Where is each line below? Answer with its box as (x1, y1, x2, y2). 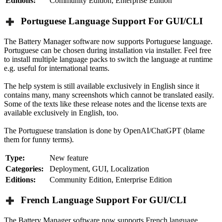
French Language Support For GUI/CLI (16, 195, 186, 206)
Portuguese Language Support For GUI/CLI (16, 15, 203, 26)
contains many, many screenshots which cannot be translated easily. (4, 90, 214, 99)
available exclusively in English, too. (4, 108, 118, 117)
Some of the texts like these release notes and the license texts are (4, 99, 207, 108)
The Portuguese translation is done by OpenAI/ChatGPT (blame (4, 126, 205, 135)
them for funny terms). (4, 135, 74, 144)
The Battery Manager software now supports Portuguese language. (4, 37, 213, 46)
